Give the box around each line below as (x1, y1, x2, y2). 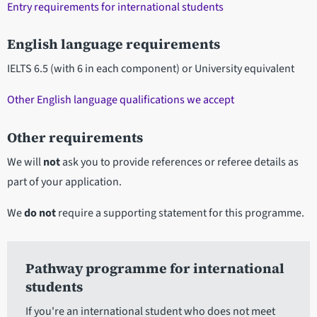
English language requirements (7, 35, 220, 54)
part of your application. (7, 174, 122, 190)
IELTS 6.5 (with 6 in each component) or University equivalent (7, 61, 294, 77)
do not (22, 205, 58, 221)
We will (7, 154, 43, 171)
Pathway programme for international (25, 259, 284, 278)
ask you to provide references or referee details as (60, 154, 299, 171)
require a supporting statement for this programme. (58, 205, 304, 221)
